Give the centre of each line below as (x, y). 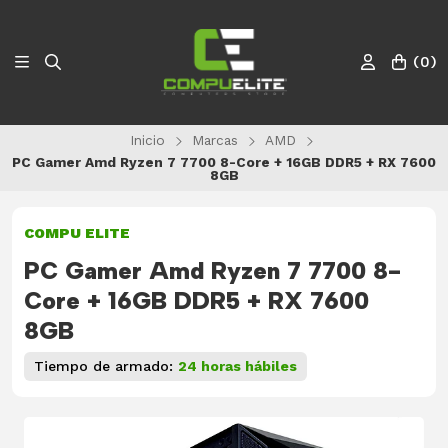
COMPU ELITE (77, 233)
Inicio (147, 140)
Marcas (215, 140)
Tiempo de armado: (106, 366)
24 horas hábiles (237, 366)
